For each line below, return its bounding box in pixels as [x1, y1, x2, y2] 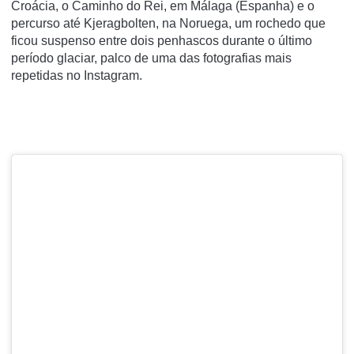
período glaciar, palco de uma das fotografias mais [11, 51, 292, 65]
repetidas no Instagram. [11, 68, 142, 82]
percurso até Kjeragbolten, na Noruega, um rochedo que [11, 16, 326, 30]
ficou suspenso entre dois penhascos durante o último [11, 33, 312, 47]
